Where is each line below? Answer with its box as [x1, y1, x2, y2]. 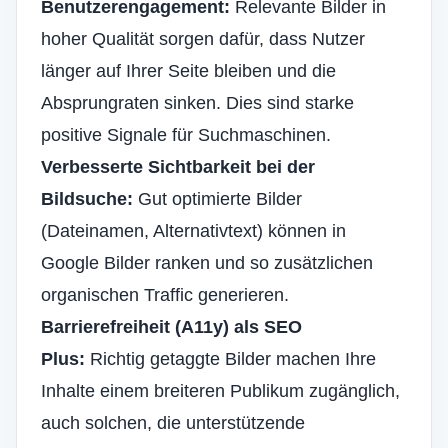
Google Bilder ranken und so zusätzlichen [41, 253, 373, 273]
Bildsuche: [41, 189, 133, 209]
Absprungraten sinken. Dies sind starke [41, 93, 354, 113]
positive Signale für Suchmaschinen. [41, 125, 331, 145]
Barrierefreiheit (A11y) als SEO [41, 317, 302, 337]
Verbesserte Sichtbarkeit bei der [41, 157, 315, 177]
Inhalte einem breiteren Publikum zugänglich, [41, 381, 400, 401]
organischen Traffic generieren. [41, 285, 289, 305]
